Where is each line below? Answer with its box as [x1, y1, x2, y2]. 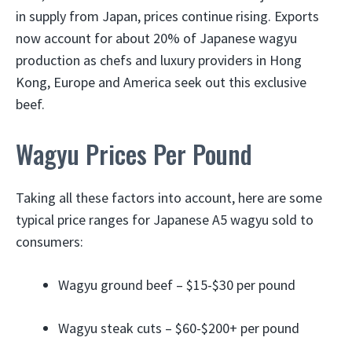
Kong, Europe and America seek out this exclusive [16, 73, 306, 91]
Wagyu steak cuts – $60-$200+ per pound [58, 319, 299, 337]
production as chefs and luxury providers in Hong [16, 51, 302, 69]
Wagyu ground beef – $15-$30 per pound [58, 276, 295, 294]
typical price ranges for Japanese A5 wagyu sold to [16, 211, 313, 229]
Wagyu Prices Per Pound [16, 135, 252, 172]
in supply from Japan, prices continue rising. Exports [16, 7, 319, 25]
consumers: [16, 233, 83, 251]
